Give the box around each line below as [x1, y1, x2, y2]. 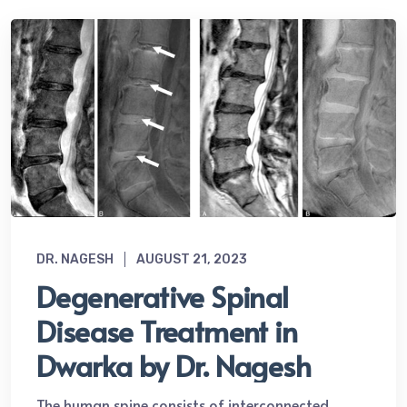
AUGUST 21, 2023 [136, 252, 247, 268]
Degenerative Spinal [36, 276, 289, 317]
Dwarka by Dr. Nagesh [36, 345, 311, 386]
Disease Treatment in [36, 311, 297, 352]
